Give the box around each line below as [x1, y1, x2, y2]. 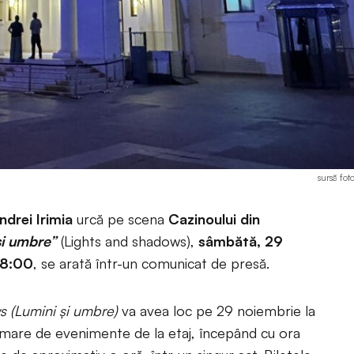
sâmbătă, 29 [194, 232, 283, 250]
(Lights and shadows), [57, 232, 194, 250]
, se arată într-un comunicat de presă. [33, 254, 269, 272]
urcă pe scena [73, 210, 168, 228]
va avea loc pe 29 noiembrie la [118, 302, 315, 319]
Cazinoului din [168, 210, 260, 228]
